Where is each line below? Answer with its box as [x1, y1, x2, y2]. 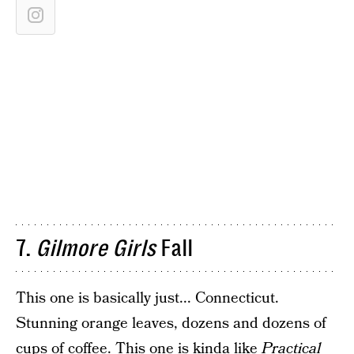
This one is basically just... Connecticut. [16, 288, 279, 309]
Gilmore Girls [36, 235, 156, 262]
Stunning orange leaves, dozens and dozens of [16, 313, 326, 334]
